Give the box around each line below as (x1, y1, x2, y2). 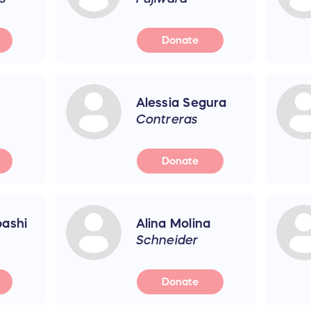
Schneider (135, 233, 199, 246)
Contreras (135, 112, 199, 126)
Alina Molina (135, 217, 211, 230)
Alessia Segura (135, 96, 227, 109)
